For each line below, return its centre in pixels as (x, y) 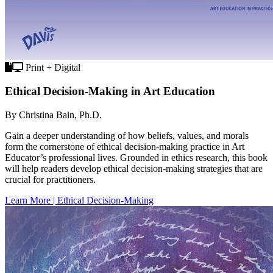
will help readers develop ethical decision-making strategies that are (134, 168)
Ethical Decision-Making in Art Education (110, 91)
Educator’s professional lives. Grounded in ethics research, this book (136, 157)
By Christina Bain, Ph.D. (53, 115)
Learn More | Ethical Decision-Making (79, 200)
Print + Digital (52, 68)
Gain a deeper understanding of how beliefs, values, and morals (127, 135)
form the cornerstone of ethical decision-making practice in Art (125, 146)
